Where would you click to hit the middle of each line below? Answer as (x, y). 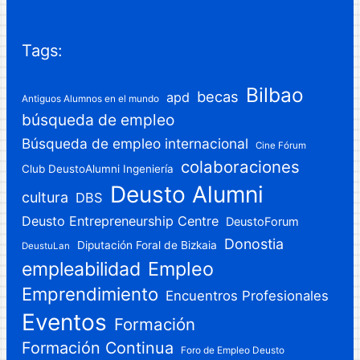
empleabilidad (82, 269)
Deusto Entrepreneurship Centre (121, 221)
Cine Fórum (281, 145)
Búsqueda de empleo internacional (135, 143)
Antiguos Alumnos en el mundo (91, 98)
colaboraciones (241, 166)
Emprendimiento (90, 294)
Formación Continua (98, 348)
